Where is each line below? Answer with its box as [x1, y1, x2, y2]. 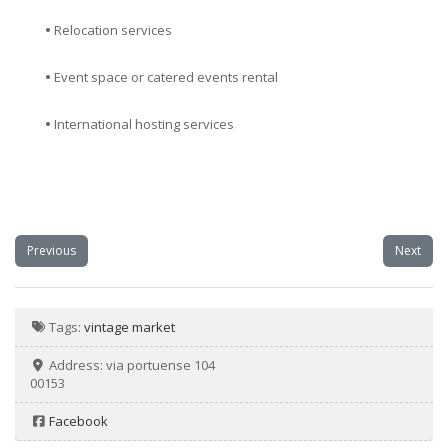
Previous [27, 242, 76, 260]
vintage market [84, 318, 176, 337]
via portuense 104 [106, 356, 216, 375]
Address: [49, 356, 107, 375]
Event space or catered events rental [54, 68, 278, 87]
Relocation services [54, 21, 172, 40]
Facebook [49, 412, 109, 431]
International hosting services [54, 115, 234, 134]
